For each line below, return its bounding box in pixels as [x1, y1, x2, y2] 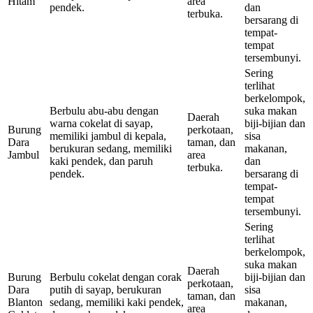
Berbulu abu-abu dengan [50, 105, 159, 117]
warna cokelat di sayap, [50, 117, 153, 130]
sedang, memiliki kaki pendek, [50, 296, 184, 309]
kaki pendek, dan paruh [50, 155, 153, 168]
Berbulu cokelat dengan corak [50, 271, 182, 284]
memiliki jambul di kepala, [50, 130, 166, 143]
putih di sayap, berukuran [50, 284, 161, 296]
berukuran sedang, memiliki [50, 143, 172, 155]
